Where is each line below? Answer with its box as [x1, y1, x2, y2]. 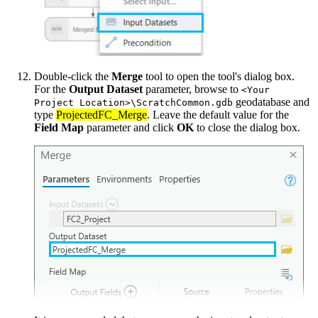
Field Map [34, 121, 84, 134]
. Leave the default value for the [147, 109, 289, 121]
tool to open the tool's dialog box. [143, 70, 295, 83]
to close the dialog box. [194, 121, 300, 134]
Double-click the [34, 70, 111, 83]
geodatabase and [233, 96, 309, 109]
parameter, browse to [143, 83, 241, 96]
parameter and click [84, 121, 177, 134]
